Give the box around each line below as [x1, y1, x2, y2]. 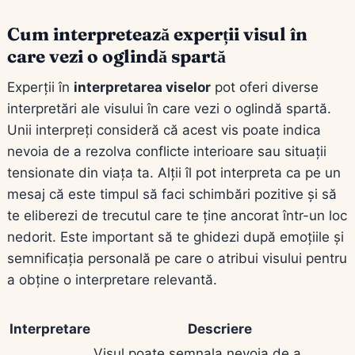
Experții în [7, 78, 74, 95]
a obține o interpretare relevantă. [7, 271, 217, 288]
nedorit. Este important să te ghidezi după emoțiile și [7, 228, 344, 245]
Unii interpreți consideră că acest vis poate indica [7, 121, 321, 138]
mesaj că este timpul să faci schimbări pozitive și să [7, 185, 337, 202]
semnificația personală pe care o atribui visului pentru [7, 250, 347, 266]
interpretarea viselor [74, 78, 211, 95]
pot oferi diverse [211, 78, 319, 95]
